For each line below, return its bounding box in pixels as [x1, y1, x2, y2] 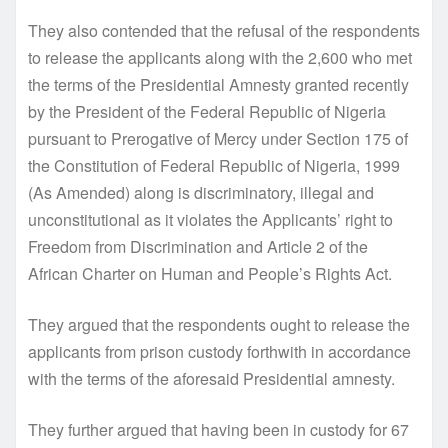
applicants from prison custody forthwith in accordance [28, 339, 411, 363]
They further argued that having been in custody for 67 [28, 417, 409, 441]
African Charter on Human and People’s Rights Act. [28, 261, 392, 285]
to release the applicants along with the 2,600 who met [28, 45, 412, 69]
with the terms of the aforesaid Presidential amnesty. [28, 366, 395, 390]
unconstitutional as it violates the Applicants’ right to [28, 207, 393, 231]
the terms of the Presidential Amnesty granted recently [28, 72, 409, 96]
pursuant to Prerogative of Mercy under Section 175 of [28, 126, 408, 150]
